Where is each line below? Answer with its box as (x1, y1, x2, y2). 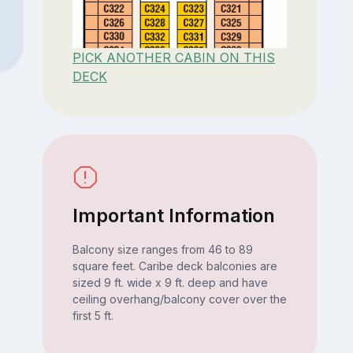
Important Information (72, 203, 275, 227)
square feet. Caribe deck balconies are (72, 258, 277, 273)
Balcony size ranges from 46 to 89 (72, 242, 253, 256)
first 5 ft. (72, 308, 113, 322)
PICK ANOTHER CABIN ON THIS (72, 49, 275, 65)
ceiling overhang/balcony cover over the (72, 292, 287, 306)
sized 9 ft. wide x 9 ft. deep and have (72, 275, 268, 289)
